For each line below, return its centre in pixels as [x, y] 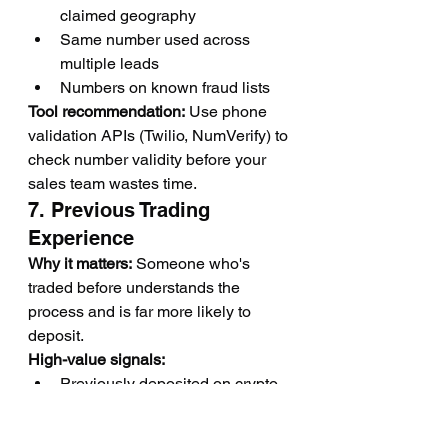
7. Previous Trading [122, 210]
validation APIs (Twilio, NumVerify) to [160, 135]
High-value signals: [96, 359]
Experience [81, 238]
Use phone [228, 111]
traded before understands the [136, 287]
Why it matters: [80, 263]
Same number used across [157, 39]
